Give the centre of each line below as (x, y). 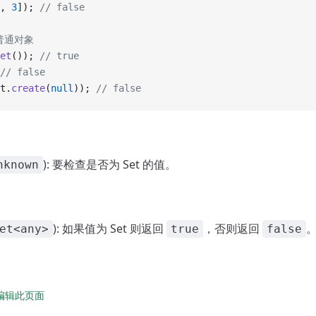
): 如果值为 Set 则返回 (110, 229)
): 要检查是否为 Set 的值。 (110, 164)
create (28, 88)
